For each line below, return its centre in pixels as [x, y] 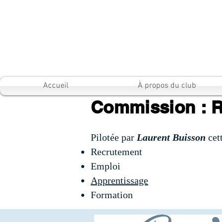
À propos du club [167, 86]
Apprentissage [119, 180]
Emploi [107, 166]
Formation [112, 195]
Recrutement [118, 152]
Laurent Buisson [171, 137]
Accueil [55, 86]
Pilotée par [114, 137]
